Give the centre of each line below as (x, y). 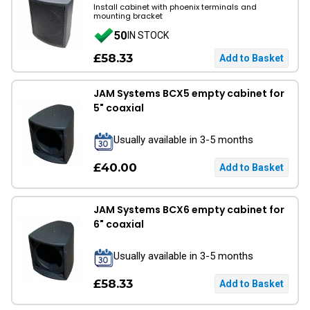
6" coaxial (119, 224)
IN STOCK (148, 35)
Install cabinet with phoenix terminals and (175, 7)
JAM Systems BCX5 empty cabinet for (189, 93)
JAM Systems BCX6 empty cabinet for (189, 210)
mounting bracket (128, 16)
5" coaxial (119, 108)
